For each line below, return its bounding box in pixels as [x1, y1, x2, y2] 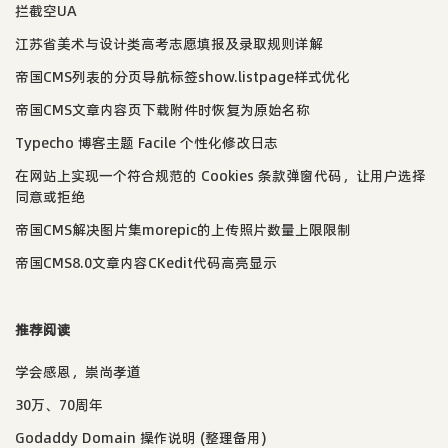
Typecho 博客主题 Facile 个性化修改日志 [15, 132, 278, 153]
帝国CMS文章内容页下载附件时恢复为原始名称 [15, 99, 310, 120]
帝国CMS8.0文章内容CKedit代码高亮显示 [15, 252, 277, 273]
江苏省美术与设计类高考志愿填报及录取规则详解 [15, 33, 323, 54]
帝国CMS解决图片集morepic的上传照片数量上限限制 [15, 219, 351, 240]
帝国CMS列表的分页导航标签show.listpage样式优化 [15, 66, 350, 87]
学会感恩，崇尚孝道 [15, 361, 141, 382]
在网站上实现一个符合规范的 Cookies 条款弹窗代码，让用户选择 [15, 165, 426, 186]
